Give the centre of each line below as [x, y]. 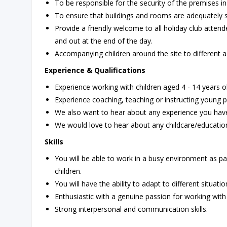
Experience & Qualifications [95, 70]
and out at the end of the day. [104, 41]
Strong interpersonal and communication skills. [131, 209]
